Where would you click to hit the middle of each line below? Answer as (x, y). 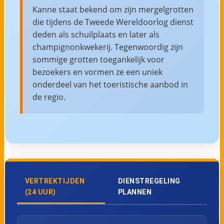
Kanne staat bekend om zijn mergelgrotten (113, 9)
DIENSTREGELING (149, 181)
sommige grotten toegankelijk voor (98, 59)
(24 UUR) (40, 192)
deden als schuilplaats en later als (96, 34)
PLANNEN (135, 192)
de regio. (49, 97)
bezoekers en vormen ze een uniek (97, 72)
